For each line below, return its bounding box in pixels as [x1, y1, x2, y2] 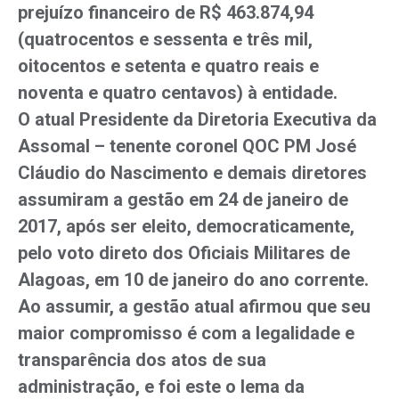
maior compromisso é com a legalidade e [18, 322, 354, 344]
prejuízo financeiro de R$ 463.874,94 [18, 2, 313, 23]
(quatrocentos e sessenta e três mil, [18, 28, 313, 50]
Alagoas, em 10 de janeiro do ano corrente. [18, 269, 369, 290]
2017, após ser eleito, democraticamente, [18, 216, 354, 237]
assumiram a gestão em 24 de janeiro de [18, 189, 348, 210]
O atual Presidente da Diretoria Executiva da [18, 109, 377, 130]
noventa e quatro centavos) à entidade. [18, 82, 338, 103]
